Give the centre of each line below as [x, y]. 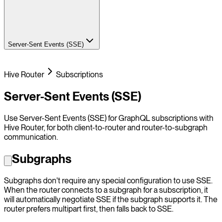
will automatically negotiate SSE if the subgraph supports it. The [111, 199]
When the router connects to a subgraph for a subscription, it [106, 190]
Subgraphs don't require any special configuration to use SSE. [108, 180]
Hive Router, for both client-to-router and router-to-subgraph [106, 127]
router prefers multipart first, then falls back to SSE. [89, 209]
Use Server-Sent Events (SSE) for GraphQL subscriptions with [109, 118]
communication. [31, 137]
